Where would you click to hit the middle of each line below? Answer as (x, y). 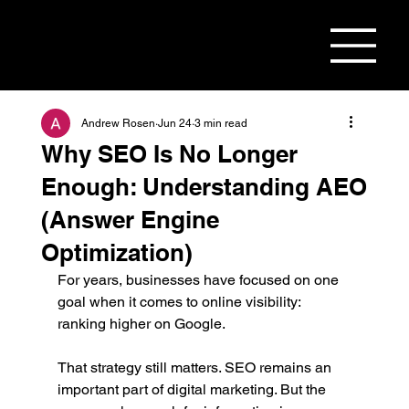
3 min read (220, 124)
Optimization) (116, 253)
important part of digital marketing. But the (193, 390)
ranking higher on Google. (141, 324)
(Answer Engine (130, 220)
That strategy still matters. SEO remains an (196, 368)
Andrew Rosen (118, 124)
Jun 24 (174, 124)
